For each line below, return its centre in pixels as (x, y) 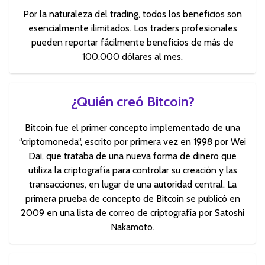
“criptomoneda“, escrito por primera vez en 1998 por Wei (132, 141)
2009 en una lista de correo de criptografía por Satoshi (132, 212)
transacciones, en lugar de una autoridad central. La (132, 184)
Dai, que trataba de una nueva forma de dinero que (132, 156)
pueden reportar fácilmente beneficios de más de (132, 42)
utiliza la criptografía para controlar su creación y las (132, 170)
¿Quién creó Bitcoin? (132, 101)
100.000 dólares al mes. (132, 56)
